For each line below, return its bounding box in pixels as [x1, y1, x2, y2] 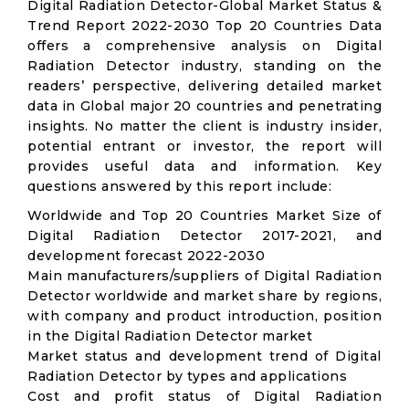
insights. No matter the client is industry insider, [27, 118, 382, 134]
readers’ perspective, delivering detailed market [27, 78, 382, 94]
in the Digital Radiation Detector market [27, 328, 312, 344]
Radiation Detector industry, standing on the [27, 58, 382, 74]
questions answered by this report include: [27, 178, 331, 194]
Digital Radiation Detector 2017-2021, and [27, 227, 382, 244]
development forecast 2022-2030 [27, 247, 265, 264]
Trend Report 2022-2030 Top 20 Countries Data [27, 17, 382, 34]
